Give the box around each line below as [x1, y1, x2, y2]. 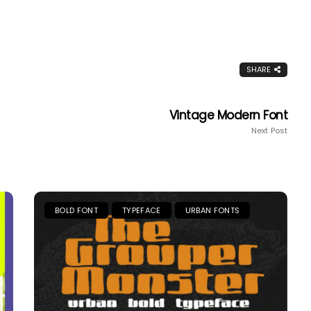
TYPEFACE [122, 205, 161, 217]
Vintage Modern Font [169, 107, 288, 124]
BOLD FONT [55, 205, 99, 217]
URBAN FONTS [185, 205, 240, 217]
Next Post [251, 125, 288, 137]
